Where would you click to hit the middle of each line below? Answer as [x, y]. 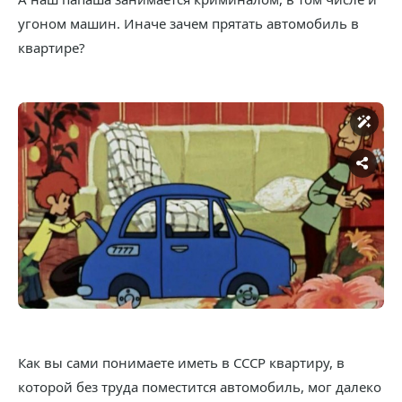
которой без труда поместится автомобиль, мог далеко [200, 386]
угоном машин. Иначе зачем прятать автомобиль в [188, 24]
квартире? [52, 48]
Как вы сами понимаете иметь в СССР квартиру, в [181, 362]
